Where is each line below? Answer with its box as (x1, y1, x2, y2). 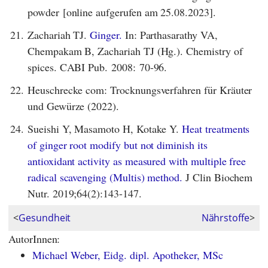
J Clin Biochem (182, 170, 253, 185)
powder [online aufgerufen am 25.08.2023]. (28, 5, 216, 20)
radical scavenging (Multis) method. (28, 170, 183, 185)
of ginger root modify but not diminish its (28, 138, 208, 153)
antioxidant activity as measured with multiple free (28, 154, 246, 169)
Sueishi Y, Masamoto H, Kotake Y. (28, 121, 182, 136)
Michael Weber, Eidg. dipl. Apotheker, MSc (32, 247, 223, 262)
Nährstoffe (201, 211, 250, 224)
